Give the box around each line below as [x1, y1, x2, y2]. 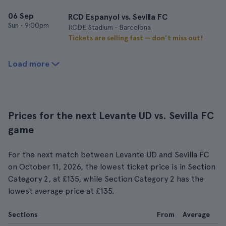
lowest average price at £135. [8, 186, 114, 196]
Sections [8, 210, 37, 218]
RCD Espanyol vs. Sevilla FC [68, 12, 167, 22]
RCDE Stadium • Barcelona [68, 23, 151, 31]
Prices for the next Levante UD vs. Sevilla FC [8, 109, 214, 122]
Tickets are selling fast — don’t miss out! [68, 34, 203, 42]
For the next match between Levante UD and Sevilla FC [8, 150, 209, 159]
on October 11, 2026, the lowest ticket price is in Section [8, 162, 215, 172]
